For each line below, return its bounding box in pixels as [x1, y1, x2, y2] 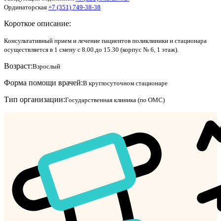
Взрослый [33, 62, 60, 70]
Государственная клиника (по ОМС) [65, 96, 165, 104]
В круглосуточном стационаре [83, 79, 168, 87]
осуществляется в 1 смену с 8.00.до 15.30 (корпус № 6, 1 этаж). [4, 45, 179, 53]
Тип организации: [4, 95, 65, 104]
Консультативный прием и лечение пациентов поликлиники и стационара [4, 37, 207, 44]
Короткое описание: [4, 19, 71, 28]
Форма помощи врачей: [4, 78, 83, 87]
